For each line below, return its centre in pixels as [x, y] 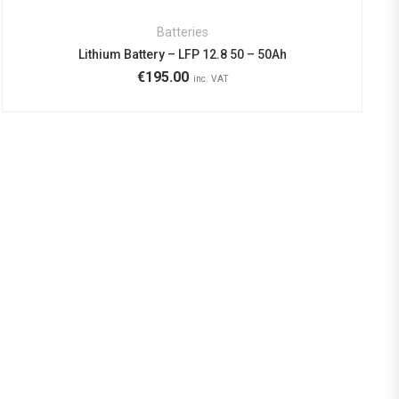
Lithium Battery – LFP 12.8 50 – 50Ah [182, 55]
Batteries [182, 33]
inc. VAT [212, 79]
